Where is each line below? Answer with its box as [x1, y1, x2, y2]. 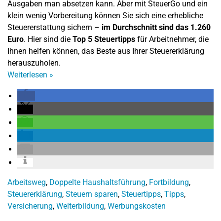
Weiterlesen [7, 70, 49, 79]
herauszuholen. [7, 58, 61, 68]
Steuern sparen [66, 189, 118, 199]
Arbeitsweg [7, 178, 46, 187]
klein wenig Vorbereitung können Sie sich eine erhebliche [7, 11, 203, 20]
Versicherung [7, 201, 53, 211]
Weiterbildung [56, 201, 104, 211]
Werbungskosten [108, 201, 166, 211]
